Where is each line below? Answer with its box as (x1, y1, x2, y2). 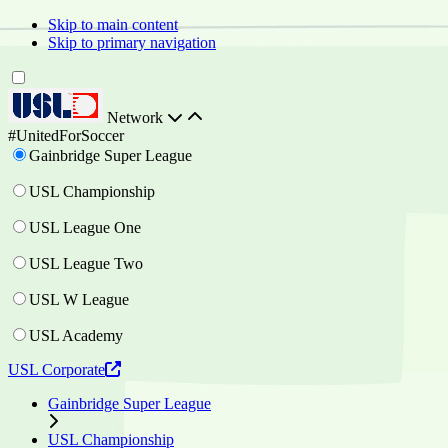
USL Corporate (8, 361, 105, 378)
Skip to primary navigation (48, 34, 216, 51)
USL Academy (29, 327, 123, 344)
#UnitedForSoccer (8, 127, 124, 144)
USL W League (29, 291, 129, 308)
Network (107, 109, 167, 126)
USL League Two (29, 255, 143, 272)
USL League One (29, 219, 141, 236)
